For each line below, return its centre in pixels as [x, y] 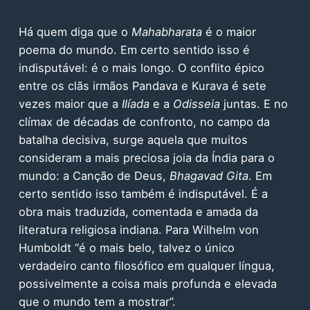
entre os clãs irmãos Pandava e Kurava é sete [142, 86]
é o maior [229, 32]
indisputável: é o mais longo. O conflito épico [141, 68]
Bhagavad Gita [209, 176]
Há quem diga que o [75, 32]
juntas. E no [254, 104]
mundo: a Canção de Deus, [94, 176]
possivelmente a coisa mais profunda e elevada [147, 284]
